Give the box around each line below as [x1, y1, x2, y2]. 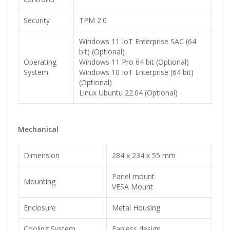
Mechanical [18, 124, 59, 135]
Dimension [24, 150, 60, 161]
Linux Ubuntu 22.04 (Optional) [79, 88, 178, 98]
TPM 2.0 [79, 15, 107, 26]
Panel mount [112, 171, 155, 182]
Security [24, 15, 50, 26]
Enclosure [24, 203, 56, 213]
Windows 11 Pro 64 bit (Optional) [79, 57, 189, 67]
